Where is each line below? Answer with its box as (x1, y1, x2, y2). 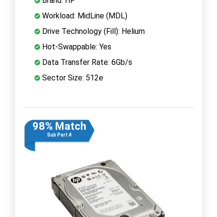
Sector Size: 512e (40, 73, 103, 82)
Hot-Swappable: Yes (40, 42, 111, 51)
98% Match (32, 120, 86, 132)
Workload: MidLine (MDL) (40, 11, 127, 20)
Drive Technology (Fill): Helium (40, 26, 145, 36)
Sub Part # (46, 132, 72, 138)
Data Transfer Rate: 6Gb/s (40, 57, 132, 67)
